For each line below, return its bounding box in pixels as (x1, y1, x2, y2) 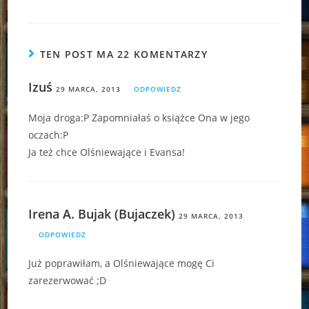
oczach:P (28, 128, 69, 141)
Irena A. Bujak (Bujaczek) (28, 205, 176, 222)
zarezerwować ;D (28, 273, 107, 287)
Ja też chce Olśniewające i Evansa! (28, 145, 186, 159)
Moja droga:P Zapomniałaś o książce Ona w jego (28, 110, 250, 124)
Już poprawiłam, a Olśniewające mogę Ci (28, 256, 215, 270)
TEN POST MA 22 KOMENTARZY (39, 47, 208, 61)
